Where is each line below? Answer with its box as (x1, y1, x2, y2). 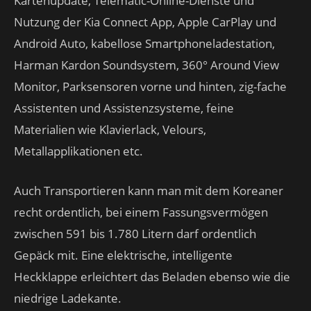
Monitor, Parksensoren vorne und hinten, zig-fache (14, 78, 287, 94)
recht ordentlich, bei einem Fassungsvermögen (14, 204, 268, 220)
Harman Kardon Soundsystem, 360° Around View (14, 57, 279, 73)
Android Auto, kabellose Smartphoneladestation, (14, 35, 275, 51)
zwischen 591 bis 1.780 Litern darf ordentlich (14, 226, 256, 242)
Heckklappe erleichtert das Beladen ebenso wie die (14, 269, 290, 285)
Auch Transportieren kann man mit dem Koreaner (14, 183, 283, 199)
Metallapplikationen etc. (14, 143, 143, 159)
